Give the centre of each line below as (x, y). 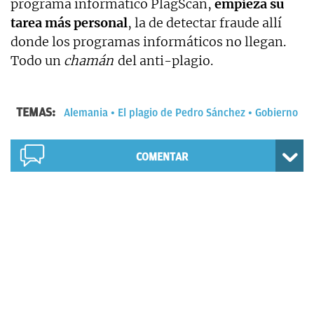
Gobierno (277, 112)
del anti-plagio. (164, 60)
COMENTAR (162, 157)
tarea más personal (69, 22)
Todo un (37, 60)
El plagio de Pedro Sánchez (182, 112)
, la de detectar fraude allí (205, 22)
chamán (89, 60)
